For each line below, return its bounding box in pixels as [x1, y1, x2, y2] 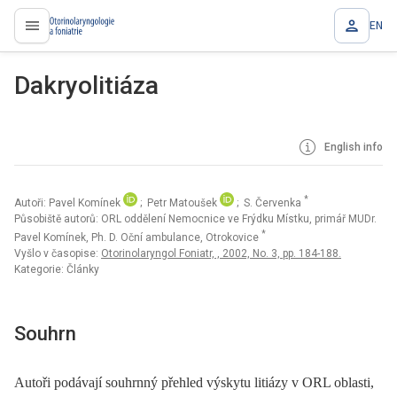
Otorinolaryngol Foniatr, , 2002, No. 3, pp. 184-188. [101, 247, 341, 260]
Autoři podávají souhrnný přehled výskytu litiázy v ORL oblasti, [14, 375, 374, 391]
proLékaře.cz [50, 27, 95, 40]
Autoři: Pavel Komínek [14, 197, 123, 209]
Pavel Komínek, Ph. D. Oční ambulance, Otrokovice [14, 231, 261, 244]
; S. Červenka [237, 197, 304, 209]
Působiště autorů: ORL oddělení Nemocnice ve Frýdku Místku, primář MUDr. [14, 213, 377, 225]
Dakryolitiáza [14, 71, 159, 100]
